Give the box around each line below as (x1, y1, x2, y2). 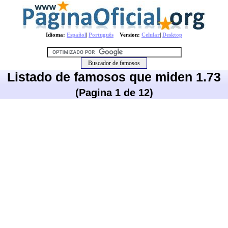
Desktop (162, 32, 182, 38)
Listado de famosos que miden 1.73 (7, 70, 221, 84)
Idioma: (46, 32, 67, 38)
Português (89, 32, 113, 38)
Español (67, 32, 86, 38)
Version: (113, 32, 141, 38)
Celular (141, 32, 160, 38)
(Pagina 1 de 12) (75, 87, 153, 98)
